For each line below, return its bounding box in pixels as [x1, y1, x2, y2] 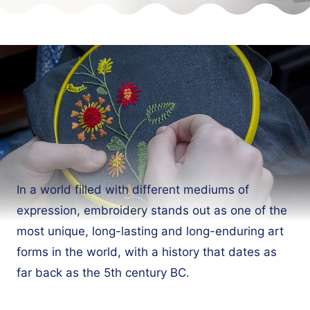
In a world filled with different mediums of [17, 182, 249, 197]
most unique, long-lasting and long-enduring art [17, 224, 284, 238]
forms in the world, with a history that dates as [17, 244, 277, 259]
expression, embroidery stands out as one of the [17, 203, 287, 217]
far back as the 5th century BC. [17, 265, 190, 280]
